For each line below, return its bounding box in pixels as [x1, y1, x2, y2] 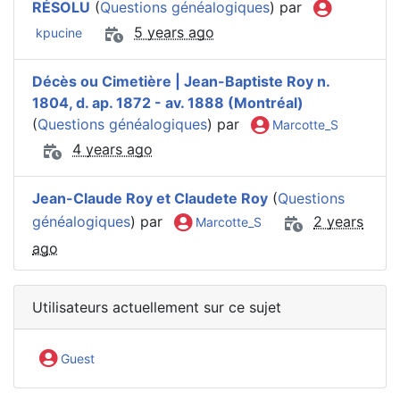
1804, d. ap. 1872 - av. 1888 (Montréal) [32, 93, 304, 112]
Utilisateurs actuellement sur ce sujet [32, 297, 281, 316]
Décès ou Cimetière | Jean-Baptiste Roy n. [32, 71, 329, 90]
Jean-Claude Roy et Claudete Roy [32, 188, 268, 207]
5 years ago [134, 23, 214, 42]
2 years [313, 212, 363, 230]
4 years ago [72, 139, 153, 158]
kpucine [32, 25, 82, 41]
